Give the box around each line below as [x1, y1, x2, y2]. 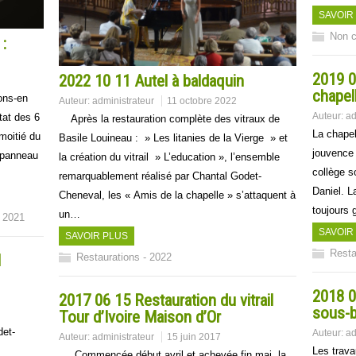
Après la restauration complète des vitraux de [59, 113, 280, 125]
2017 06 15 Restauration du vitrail [59, 291, 273, 310]
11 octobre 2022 [167, 95, 237, 106]
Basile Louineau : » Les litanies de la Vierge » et [59, 132, 288, 144]
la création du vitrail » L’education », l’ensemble [59, 151, 280, 163]
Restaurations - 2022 [76, 251, 172, 263]
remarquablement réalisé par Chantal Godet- [59, 170, 261, 182]
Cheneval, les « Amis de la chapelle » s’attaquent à [59, 189, 296, 201]
